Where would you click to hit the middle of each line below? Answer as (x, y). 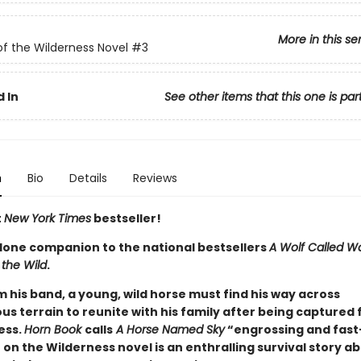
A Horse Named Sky (168, 330)
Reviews (155, 178)
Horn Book (54, 330)
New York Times (47, 218)
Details (88, 178)
